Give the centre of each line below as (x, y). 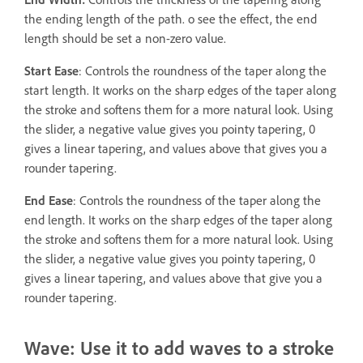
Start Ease (51, 71)
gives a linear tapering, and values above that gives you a (176, 149)
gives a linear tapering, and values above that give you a (173, 279)
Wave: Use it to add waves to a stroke (179, 348)
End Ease (49, 201)
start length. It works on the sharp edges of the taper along (180, 91)
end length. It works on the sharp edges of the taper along (178, 220)
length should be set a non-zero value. (125, 39)
